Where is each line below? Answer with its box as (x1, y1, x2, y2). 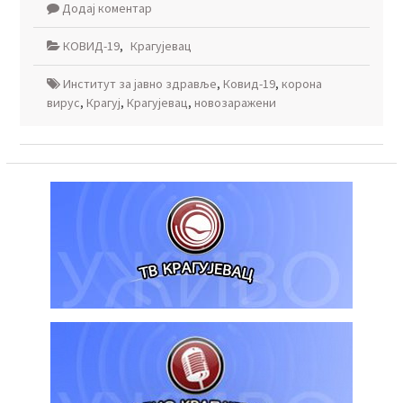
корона (281, 76, 322, 92)
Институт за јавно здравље (62, 76, 217, 92)
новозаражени (193, 94, 276, 111)
